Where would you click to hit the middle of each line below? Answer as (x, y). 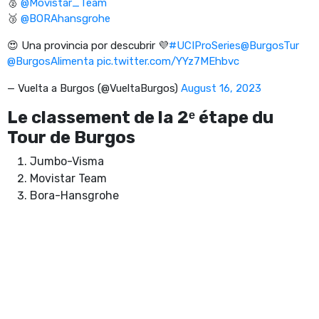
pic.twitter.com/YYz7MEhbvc (168, 61)
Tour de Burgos (71, 137)
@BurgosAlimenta (51, 61)
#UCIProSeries (205, 45)
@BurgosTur (270, 45)
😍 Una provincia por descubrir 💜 (88, 45)
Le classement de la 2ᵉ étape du (140, 117)
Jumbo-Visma (67, 161)
